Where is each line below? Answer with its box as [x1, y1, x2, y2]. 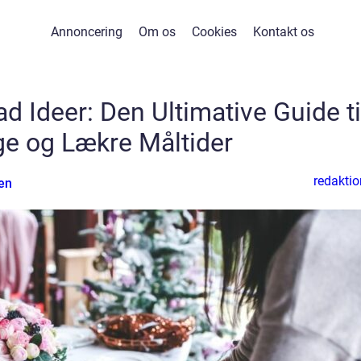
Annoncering [50, 24, 122, 39]
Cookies [191, 24, 237, 39]
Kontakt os [252, 24, 314, 39]
